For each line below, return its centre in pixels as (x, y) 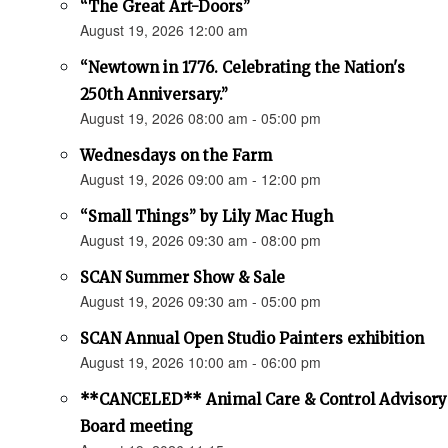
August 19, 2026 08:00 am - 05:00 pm (200, 118)
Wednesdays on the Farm (176, 156)
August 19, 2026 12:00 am (164, 30)
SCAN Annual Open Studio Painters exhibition (252, 339)
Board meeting (136, 427)
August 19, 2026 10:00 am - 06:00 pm (200, 362)
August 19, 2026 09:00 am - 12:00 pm (200, 179)
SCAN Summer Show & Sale (182, 278)
